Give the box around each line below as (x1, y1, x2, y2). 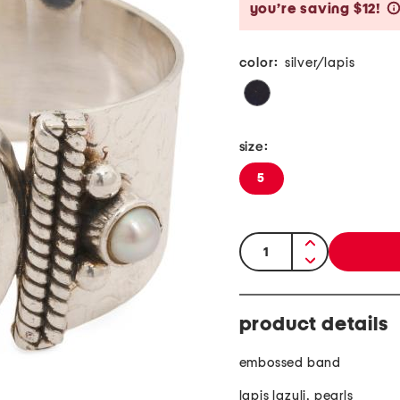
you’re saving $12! (249, 2, 381, 17)
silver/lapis (284, 56, 355, 71)
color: (238, 56, 279, 71)
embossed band (238, 356, 341, 371)
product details (238, 314, 388, 335)
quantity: (240, 237, 300, 252)
